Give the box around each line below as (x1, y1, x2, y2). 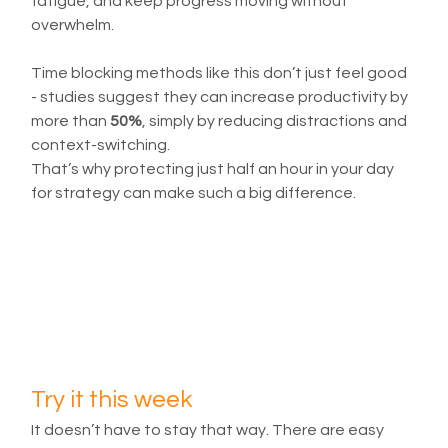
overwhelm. (31, 17, 115, 34)
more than (31, 113, 111, 130)
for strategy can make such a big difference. (31, 185, 357, 202)
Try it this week (31, 386, 193, 412)
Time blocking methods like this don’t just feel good (31, 65, 411, 82)
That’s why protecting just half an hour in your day (31, 161, 398, 178)
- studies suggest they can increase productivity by (31, 89, 412, 106)
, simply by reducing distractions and (142, 113, 411, 130)
